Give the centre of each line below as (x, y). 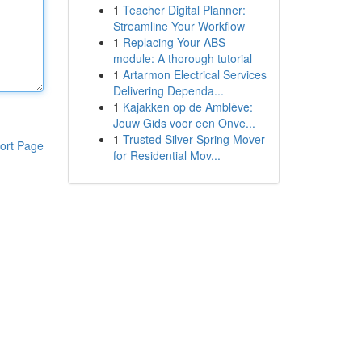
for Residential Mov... (166, 155)
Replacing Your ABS (174, 42)
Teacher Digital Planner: (184, 10)
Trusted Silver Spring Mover (194, 139)
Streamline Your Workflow (179, 26)
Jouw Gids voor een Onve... (184, 123)
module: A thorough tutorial (182, 58)
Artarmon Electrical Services (194, 74)
